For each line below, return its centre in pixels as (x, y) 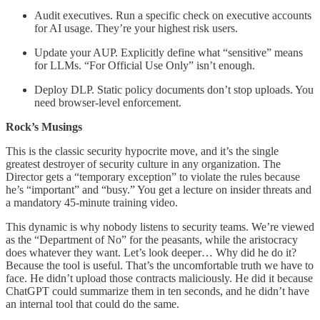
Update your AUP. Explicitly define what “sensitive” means (169, 53)
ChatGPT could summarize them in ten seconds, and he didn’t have (157, 291)
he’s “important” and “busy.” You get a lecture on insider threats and (159, 190)
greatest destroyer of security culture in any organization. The (143, 164)
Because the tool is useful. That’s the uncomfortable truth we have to (160, 266)
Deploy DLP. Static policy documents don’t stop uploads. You (174, 90)
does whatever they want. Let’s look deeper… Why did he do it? (151, 253)
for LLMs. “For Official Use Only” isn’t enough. (145, 66)
